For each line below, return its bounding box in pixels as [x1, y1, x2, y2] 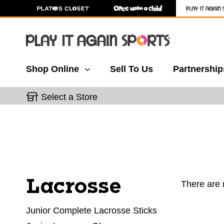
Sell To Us [110, 64, 153, 74]
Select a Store [41, 91, 97, 102]
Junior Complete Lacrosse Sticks [26, 205, 157, 215]
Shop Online [26, 64, 79, 74]
